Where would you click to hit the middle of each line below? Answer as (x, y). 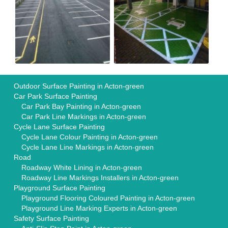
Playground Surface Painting (60, 188)
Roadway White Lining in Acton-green (82, 168)
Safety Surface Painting (51, 219)
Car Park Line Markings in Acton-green (84, 117)
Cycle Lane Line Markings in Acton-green (88, 147)
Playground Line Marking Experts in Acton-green (99, 208)
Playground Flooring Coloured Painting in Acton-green (108, 198)
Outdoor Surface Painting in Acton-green (79, 86)
